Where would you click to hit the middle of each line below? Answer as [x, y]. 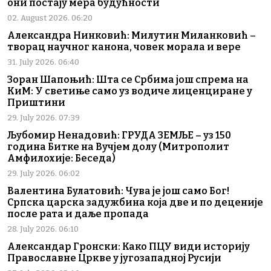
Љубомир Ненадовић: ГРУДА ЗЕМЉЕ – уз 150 [119, 135]
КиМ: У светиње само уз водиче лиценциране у [130, 91]
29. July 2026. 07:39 [44, 117]
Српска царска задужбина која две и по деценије [135, 202]
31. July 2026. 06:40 [43, 62]
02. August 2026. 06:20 [50, 18]
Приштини [36, 102]
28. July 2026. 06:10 [43, 229]
